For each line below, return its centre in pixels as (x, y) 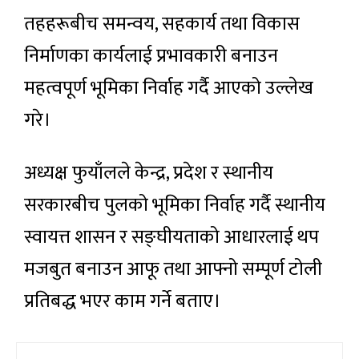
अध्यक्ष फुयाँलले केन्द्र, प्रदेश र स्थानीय (149, 173)
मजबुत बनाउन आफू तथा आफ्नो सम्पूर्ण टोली (173, 270)
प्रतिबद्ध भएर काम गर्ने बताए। (123, 302)
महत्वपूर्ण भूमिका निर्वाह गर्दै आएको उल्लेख (169, 89)
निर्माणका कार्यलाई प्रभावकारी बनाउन (151, 56)
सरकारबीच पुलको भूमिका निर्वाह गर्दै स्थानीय (175, 206)
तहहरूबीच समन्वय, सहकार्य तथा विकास (162, 24)
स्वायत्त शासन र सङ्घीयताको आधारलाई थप (171, 238)
